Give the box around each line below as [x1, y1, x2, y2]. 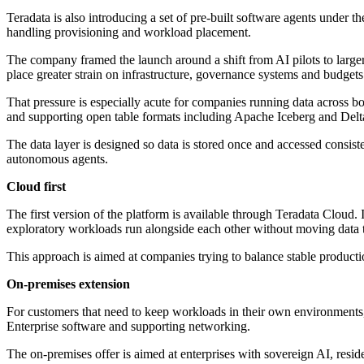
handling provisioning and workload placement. [6, 25, 251, 40]
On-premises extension [6, 277, 130, 292]
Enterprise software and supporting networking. [6, 319, 250, 334]
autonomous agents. [6, 152, 108, 167]
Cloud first [6, 180, 66, 194]
